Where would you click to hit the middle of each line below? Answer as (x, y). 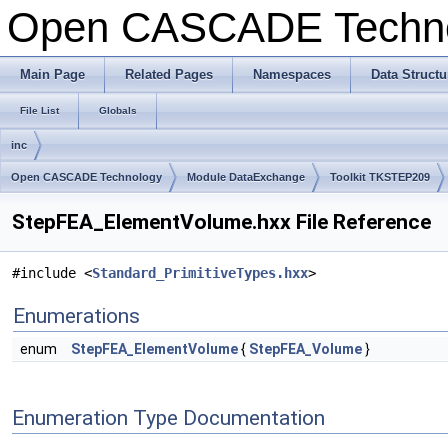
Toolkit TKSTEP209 (380, 177)
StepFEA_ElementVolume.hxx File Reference (221, 222)
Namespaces (292, 74)
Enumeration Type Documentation (168, 417)
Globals (118, 110)
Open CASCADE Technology (86, 177)
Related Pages (169, 74)
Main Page (52, 74)
